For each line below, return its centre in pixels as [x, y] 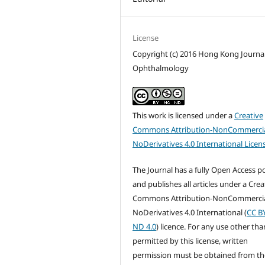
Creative [249, 116]
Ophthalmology [161, 68]
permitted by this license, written [190, 241]
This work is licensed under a [184, 116]
